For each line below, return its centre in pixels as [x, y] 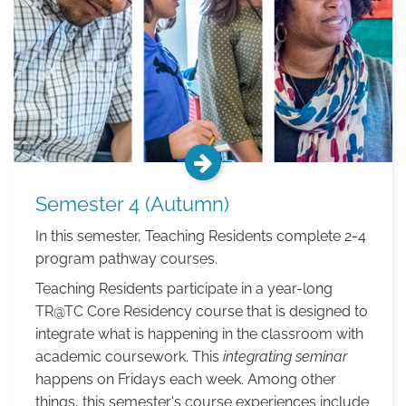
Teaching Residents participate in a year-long [184, 289]
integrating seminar [285, 357]
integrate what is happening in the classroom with [199, 334]
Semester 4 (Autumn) [132, 204]
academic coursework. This [129, 357]
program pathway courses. [126, 259]
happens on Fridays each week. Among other [186, 379]
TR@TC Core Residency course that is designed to [202, 311]
